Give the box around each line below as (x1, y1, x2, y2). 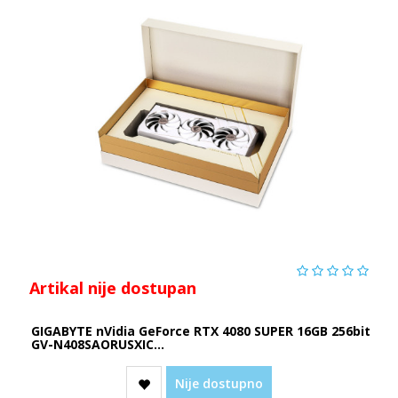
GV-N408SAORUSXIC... (30, 335, 164, 353)
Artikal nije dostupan (28, 276, 196, 298)
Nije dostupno (175, 374, 263, 392)
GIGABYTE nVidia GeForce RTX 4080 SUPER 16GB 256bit (30, 322, 370, 339)
